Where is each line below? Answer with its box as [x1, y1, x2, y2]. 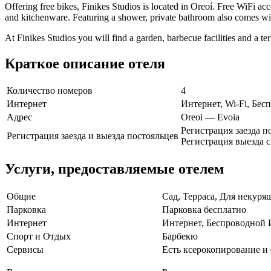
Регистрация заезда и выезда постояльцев [7, 131, 178, 142]
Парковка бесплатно [162, 204, 246, 215]
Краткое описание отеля [5, 55, 165, 71]
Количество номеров [7, 85, 93, 96]
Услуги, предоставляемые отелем [5, 161, 224, 177]
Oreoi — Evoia [181, 112, 240, 123]
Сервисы [7, 244, 44, 255]
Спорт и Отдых [7, 231, 71, 242]
